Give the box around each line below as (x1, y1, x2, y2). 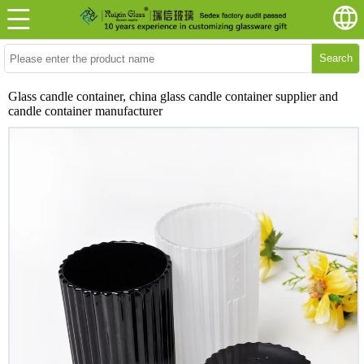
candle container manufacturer (8, 104, 162, 118)
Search (318, 52, 353, 64)
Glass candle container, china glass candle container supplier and (8, 89, 338, 103)
